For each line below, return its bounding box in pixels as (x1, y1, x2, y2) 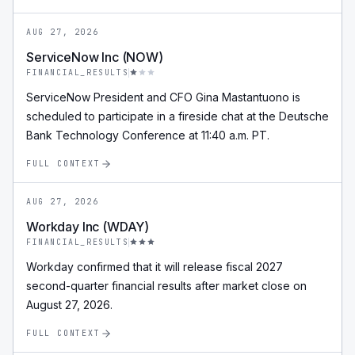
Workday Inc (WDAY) (26, 219, 150, 235)
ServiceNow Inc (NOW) (26, 49, 163, 65)
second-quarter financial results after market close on (26, 279, 307, 292)
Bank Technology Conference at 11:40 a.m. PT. (26, 128, 269, 142)
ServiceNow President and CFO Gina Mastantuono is (26, 90, 300, 104)
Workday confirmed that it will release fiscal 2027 (26, 260, 283, 273)
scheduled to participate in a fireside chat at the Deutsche (26, 109, 329, 123)
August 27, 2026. (26, 298, 113, 311)
